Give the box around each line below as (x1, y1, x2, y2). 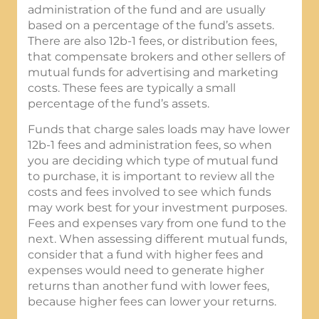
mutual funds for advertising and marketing (28, 65, 278, 79)
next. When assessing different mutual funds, (28, 231, 287, 246)
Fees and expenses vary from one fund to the (28, 216, 286, 230)
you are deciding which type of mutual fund (28, 153, 278, 167)
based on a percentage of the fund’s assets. (28, 18, 274, 32)
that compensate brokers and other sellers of (28, 49, 285, 63)
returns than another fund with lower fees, (28, 278, 269, 293)
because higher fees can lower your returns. (28, 294, 276, 308)
